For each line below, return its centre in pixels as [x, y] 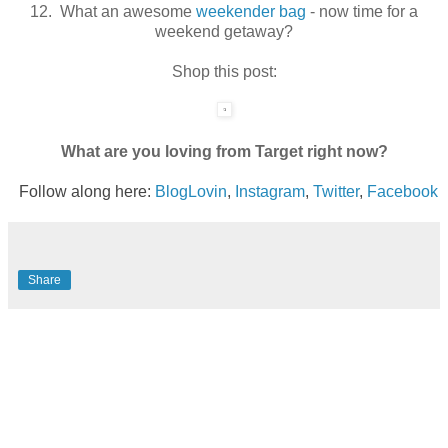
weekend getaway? [224, 31]
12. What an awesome [113, 11]
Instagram [270, 191]
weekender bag [251, 11]
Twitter [336, 191]
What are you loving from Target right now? [224, 151]
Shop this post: [224, 71]
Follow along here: [87, 191]
